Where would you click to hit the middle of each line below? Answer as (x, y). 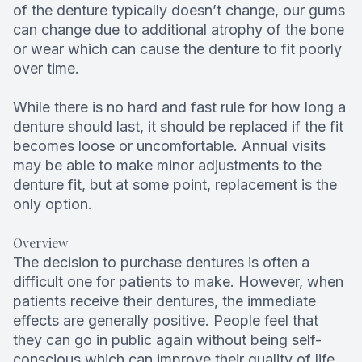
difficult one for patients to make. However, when (178, 282)
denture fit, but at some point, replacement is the (175, 185)
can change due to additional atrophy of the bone (179, 30)
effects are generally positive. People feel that (166, 321)
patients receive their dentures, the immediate (164, 301)
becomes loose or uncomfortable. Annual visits (169, 146)
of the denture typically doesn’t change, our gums (179, 11)
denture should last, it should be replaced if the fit (178, 127)
